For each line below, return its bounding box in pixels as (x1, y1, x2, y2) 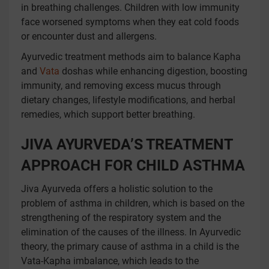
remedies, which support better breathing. (21, 109, 195, 120)
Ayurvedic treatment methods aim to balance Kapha (21, 51, 241, 62)
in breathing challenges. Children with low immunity (21, 2, 240, 13)
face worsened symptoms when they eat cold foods (21, 16, 239, 28)
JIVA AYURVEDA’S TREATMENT (21, 136, 232, 153)
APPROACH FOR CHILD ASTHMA (21, 157, 245, 174)
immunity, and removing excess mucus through (21, 80, 221, 91)
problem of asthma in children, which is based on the (21, 198, 244, 209)
